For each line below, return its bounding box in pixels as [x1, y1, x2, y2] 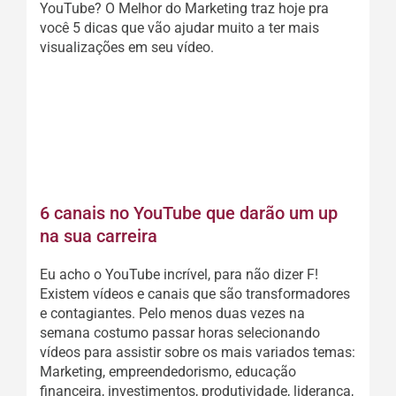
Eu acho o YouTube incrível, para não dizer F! [40, 265, 318, 283]
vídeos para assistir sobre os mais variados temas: [40, 343, 355, 361]
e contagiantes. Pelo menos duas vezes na [40, 304, 305, 322]
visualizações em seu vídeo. [40, 38, 214, 56]
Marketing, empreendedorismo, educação [40, 362, 296, 380]
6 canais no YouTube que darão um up [40, 202, 338, 224]
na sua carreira [40, 225, 157, 247]
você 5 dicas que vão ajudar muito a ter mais [40, 19, 319, 36]
